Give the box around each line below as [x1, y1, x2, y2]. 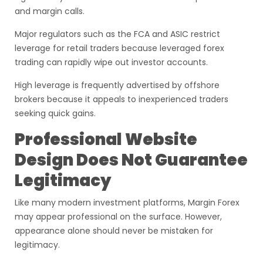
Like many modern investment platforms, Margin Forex [15, 197, 240, 208]
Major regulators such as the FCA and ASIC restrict [15, 28, 220, 40]
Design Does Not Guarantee [15, 149, 248, 171]
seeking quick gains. [15, 107, 96, 119]
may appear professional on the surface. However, [15, 211, 222, 222]
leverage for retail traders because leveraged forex [15, 42, 224, 54]
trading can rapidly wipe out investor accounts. [15, 56, 208, 68]
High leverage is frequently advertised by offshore [15, 79, 220, 91]
